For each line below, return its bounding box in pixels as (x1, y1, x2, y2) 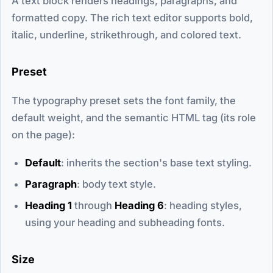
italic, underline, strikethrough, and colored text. (12, 28, 241, 41)
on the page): (12, 128, 75, 141)
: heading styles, (164, 199, 242, 211)
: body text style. (77, 177, 156, 190)
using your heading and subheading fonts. (25, 216, 225, 229)
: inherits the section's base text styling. (61, 156, 252, 169)
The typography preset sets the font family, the (12, 94, 236, 107)
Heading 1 (25, 199, 72, 211)
